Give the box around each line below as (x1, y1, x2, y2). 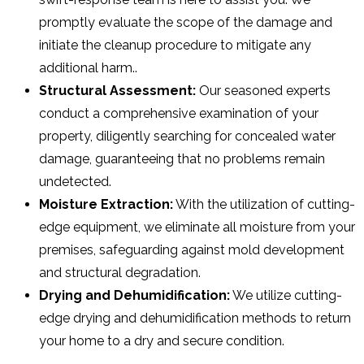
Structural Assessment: (39, 83, 196, 99)
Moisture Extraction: (39, 197, 173, 213)
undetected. (39, 174, 111, 190)
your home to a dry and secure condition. (39, 333, 284, 349)
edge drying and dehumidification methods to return (39, 310, 351, 327)
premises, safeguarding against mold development (39, 242, 344, 258)
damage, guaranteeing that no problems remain (39, 151, 325, 167)
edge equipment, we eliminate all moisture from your (39, 219, 355, 236)
